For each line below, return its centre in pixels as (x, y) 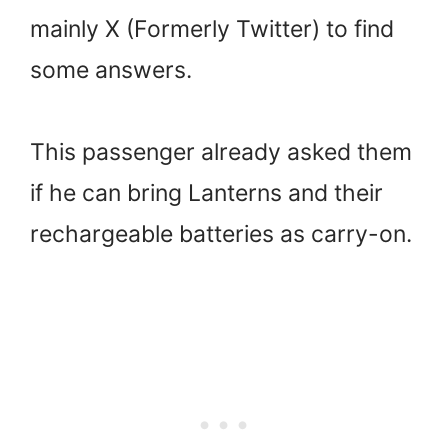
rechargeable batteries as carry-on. (221, 234)
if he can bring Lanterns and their (206, 193)
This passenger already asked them (221, 152)
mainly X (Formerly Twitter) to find (212, 29)
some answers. (111, 70)
